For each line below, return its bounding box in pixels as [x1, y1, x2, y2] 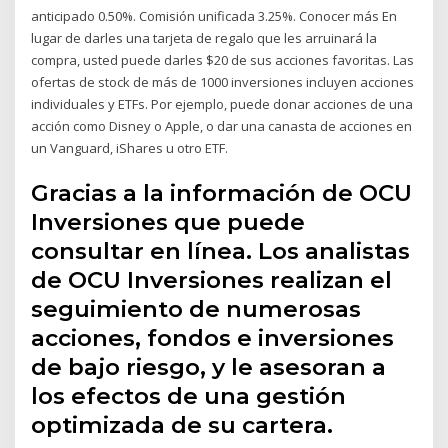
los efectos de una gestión [31, 382, 347, 411]
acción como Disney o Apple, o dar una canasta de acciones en [31, 116, 413, 135]
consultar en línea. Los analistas [31, 237, 411, 266]
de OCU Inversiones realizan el [31, 266, 393, 295]
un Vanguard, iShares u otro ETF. [31, 138, 229, 157]
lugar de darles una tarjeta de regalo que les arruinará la [31, 28, 378, 47]
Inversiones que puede [31, 208, 306, 237]
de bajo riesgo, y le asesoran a [31, 353, 387, 382]
